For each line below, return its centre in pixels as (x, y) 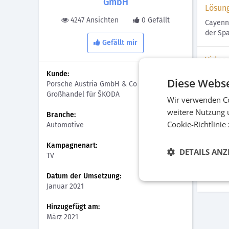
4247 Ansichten (95, 20)
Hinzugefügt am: (73, 207)
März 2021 (62, 217)
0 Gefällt (156, 20)
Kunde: (58, 74)
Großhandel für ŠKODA (83, 94)
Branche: (61, 115)
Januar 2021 (65, 186)
